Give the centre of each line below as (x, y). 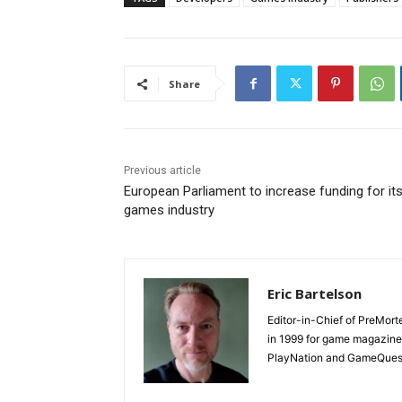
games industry (169, 210)
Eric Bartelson (315, 294)
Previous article (162, 171)
